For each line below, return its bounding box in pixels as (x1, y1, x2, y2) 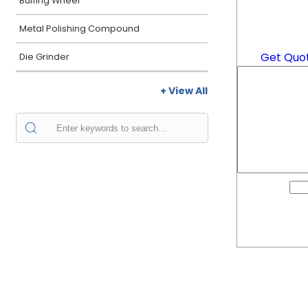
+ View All (160, 84, 208, 98)
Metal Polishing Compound (19, 23, 140, 34)
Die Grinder (19, 51, 69, 63)
